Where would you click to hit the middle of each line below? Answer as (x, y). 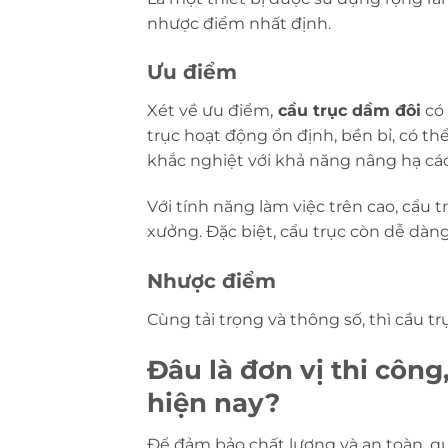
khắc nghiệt (195, 161)
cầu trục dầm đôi (347, 111)
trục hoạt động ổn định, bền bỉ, (273, 136)
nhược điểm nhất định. (239, 23)
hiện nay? (213, 402)
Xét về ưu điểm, (210, 111)
